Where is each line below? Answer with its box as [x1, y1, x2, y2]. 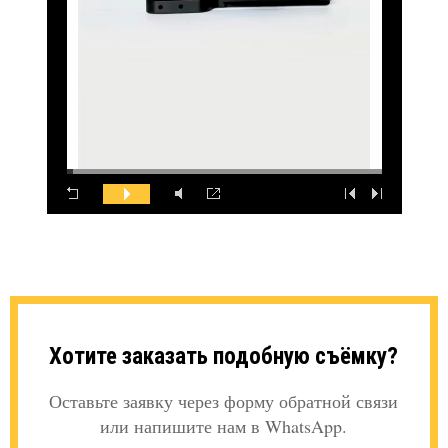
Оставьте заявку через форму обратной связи [49, 389, 399, 414]
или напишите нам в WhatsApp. [100, 414, 348, 439]
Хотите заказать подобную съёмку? [49, 343, 399, 371]
